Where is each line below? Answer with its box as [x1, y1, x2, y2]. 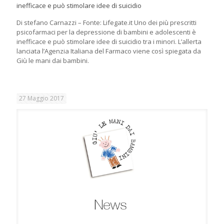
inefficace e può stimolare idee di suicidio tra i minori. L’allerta [16, 37, 201, 46]
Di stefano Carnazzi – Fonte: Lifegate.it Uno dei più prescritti [16, 18, 196, 27]
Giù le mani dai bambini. [16, 56, 89, 65]
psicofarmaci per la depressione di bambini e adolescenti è [16, 27, 196, 37]
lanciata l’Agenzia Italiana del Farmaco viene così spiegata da [16, 46, 201, 56]
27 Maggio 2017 [19, 94, 64, 103]
